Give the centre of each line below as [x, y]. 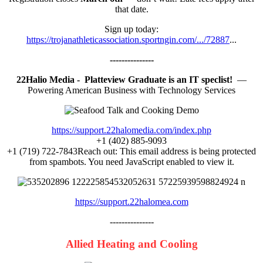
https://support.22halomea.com [131, 201]
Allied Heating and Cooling [131, 244]
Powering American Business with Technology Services [131, 90]
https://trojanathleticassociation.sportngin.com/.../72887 [128, 39]
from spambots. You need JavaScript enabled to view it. [131, 161]
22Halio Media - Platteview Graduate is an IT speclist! [127, 79]
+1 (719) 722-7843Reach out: [63, 151]
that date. [131, 9]
